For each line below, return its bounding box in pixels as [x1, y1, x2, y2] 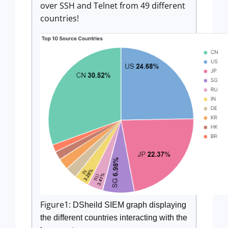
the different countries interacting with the [40, 213, 187, 222]
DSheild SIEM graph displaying [73, 201, 186, 210]
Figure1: [40, 199, 73, 211]
